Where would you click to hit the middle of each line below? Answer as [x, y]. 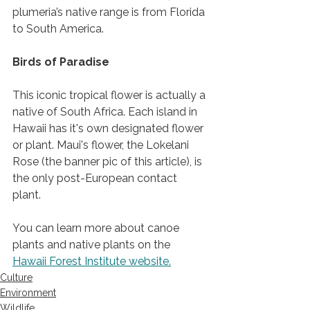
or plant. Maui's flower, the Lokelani [102, 145]
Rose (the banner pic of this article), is [109, 162]
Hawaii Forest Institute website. [92, 262]
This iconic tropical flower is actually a [110, 95]
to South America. [62, 29]
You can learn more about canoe [97, 228]
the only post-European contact [96, 179]
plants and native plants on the [93, 245]
